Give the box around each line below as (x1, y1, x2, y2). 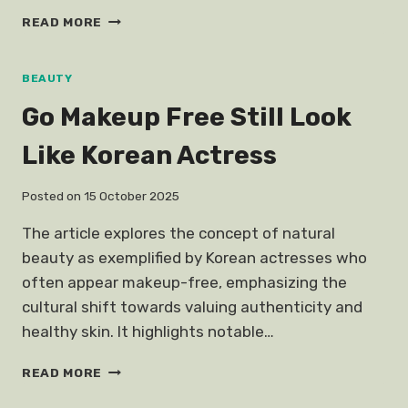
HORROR (101, 47, 160, 63)
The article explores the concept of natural (22, 224, 335, 243)
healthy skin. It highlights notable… (22, 322, 274, 342)
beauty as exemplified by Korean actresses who (22, 249, 367, 268)
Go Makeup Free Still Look (22, 101, 352, 132)
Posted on (22, 189, 81, 204)
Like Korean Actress (22, 139, 277, 170)
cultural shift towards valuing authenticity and (22, 298, 362, 317)
